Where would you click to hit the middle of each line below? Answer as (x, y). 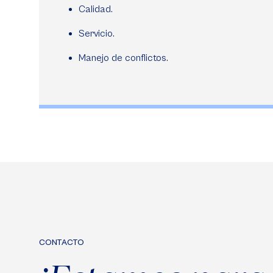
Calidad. (96, 9)
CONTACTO (62, 243)
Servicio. (97, 34)
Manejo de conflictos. (125, 58)
